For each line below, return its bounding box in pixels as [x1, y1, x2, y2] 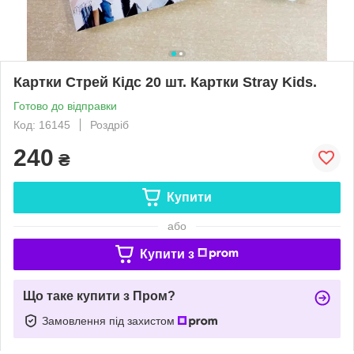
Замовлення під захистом [42, 314, 178, 327]
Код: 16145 [13, 118, 70, 131]
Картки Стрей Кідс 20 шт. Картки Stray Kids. [13, 73, 317, 90]
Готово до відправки [13, 99, 117, 112]
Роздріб [90, 118, 129, 131]
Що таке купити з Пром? [23, 288, 175, 303]
